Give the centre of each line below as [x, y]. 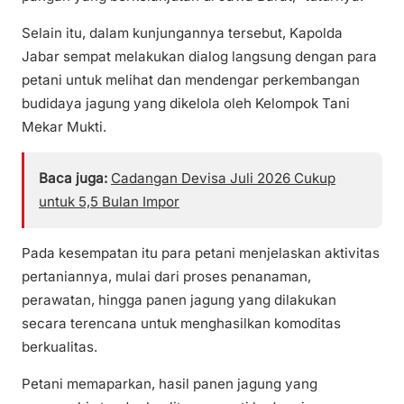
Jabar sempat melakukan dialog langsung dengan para [199, 56]
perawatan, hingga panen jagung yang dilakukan [179, 300]
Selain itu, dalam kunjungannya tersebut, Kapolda [182, 32]
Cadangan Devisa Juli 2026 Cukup [223, 178]
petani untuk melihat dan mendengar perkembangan [191, 79]
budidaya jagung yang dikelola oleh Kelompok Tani [186, 103]
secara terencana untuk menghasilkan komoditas [181, 324]
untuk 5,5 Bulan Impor [109, 202]
